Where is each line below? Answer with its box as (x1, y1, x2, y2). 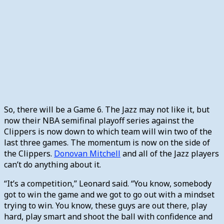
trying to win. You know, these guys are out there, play (4, 199, 207, 211)
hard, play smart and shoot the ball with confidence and (4, 210, 212, 222)
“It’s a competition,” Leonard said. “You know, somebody (4, 177, 211, 189)
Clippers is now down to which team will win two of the (4, 125, 212, 137)
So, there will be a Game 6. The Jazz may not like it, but (4, 103, 209, 115)
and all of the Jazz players (120, 147, 219, 159)
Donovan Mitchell (54, 147, 120, 159)
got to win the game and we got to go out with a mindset (4, 188, 214, 200)
